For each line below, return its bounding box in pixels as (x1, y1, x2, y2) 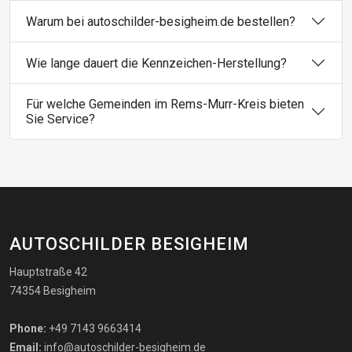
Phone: (9, 322, 46, 335)
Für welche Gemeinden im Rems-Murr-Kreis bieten (26, 97, 304, 112)
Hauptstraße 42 (9, 266, 87, 279)
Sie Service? (26, 112, 95, 127)
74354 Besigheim (9, 284, 96, 298)
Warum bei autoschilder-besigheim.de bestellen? (26, 13, 295, 29)
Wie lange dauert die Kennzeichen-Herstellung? (26, 55, 287, 71)
